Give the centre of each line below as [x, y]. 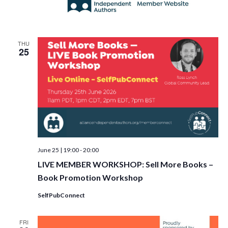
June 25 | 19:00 [58, 150]
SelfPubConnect [61, 195]
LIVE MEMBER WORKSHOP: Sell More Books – [125, 164]
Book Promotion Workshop [90, 178]
